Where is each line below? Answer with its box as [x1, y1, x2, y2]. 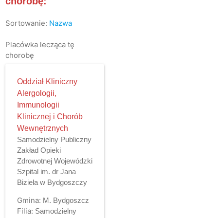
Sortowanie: [5, 18, 47, 28]
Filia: [17, 206, 33, 216]
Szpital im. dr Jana [17, 167, 76, 176]
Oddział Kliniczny [17, 77, 77, 86]
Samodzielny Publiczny [17, 135, 91, 144]
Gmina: [17, 195, 41, 205]
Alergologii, [17, 89, 56, 97]
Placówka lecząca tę [5, 39, 74, 49]
